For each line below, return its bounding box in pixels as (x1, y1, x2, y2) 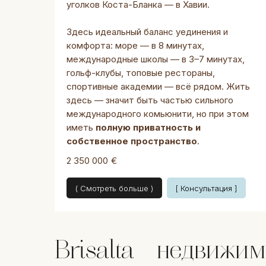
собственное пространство (66, 135, 197, 147)
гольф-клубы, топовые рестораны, (66, 67, 215, 78)
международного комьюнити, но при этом (66, 108, 249, 119)
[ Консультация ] (176, 183, 237, 193)
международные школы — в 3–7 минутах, (66, 53, 245, 65)
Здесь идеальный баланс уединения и (66, 26, 228, 37)
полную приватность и (96, 122, 201, 133)
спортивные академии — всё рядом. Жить (66, 81, 250, 92)
